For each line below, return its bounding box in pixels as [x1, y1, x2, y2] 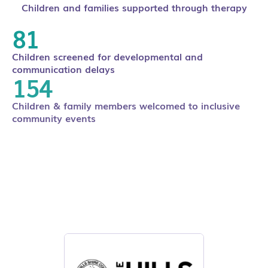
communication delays [12, 62, 115, 76]
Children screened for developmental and [12, 49, 203, 63]
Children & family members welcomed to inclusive [12, 98, 240, 112]
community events [12, 111, 96, 125]
